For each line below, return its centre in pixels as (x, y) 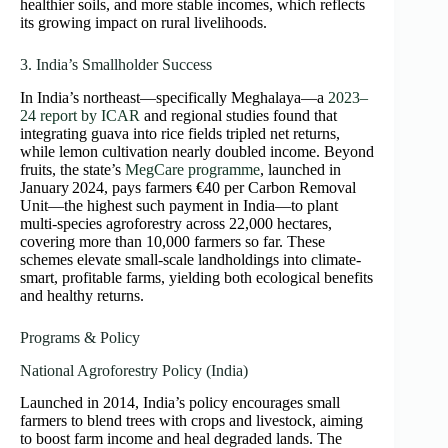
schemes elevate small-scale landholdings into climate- (190, 259)
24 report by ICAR (80, 115)
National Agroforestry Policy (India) (134, 370)
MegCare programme (190, 169)
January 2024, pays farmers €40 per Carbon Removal (188, 187)
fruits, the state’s (70, 169)
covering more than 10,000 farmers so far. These (172, 241)
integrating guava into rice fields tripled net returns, (180, 133)
